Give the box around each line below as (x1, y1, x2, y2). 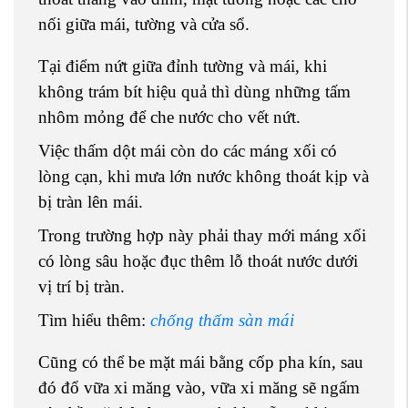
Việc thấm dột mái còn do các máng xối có (38, 141, 337, 161)
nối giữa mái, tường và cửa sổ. (38, 15, 250, 35)
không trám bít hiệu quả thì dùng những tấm (38, 82, 351, 102)
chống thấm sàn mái (150, 311, 294, 331)
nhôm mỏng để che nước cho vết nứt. (38, 107, 301, 127)
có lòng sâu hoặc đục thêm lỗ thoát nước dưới (38, 251, 358, 271)
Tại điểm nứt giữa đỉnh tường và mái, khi (38, 56, 327, 76)
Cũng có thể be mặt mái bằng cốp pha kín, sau (38, 352, 363, 372)
